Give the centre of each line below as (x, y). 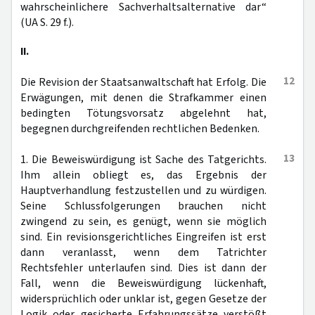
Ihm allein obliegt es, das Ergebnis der (143, 175)
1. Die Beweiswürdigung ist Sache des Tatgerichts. (143, 160)
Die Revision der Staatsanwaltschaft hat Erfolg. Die (143, 82)
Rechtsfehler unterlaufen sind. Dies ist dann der (143, 268)
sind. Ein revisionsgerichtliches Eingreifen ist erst (143, 237)
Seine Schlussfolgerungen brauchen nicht (143, 206)
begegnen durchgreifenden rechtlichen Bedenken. (140, 129)
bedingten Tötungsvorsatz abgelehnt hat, (143, 113)
